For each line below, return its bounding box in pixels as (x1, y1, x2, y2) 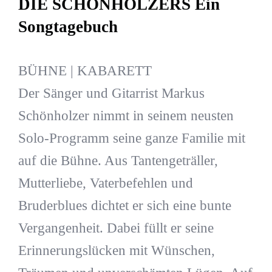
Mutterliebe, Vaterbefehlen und (18, 175, 193, 191)
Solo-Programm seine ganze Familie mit (18, 131, 245, 146)
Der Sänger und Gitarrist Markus (18, 86, 205, 101)
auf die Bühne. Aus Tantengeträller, (18, 153, 218, 169)
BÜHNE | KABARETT (18, 63, 152, 79)
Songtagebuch (18, 17, 118, 36)
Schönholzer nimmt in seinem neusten (18, 108, 234, 124)
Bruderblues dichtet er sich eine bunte (18, 198, 231, 214)
